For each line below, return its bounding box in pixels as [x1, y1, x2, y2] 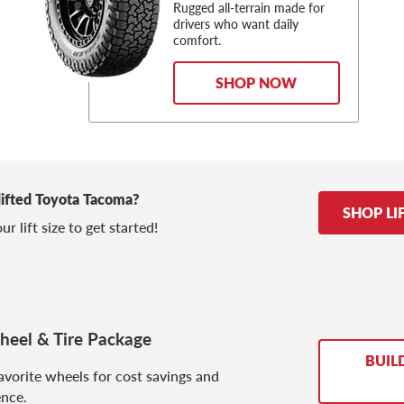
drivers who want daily [172, 14, 298, 33]
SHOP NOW [216, 72, 297, 94]
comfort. [172, 31, 221, 50]
